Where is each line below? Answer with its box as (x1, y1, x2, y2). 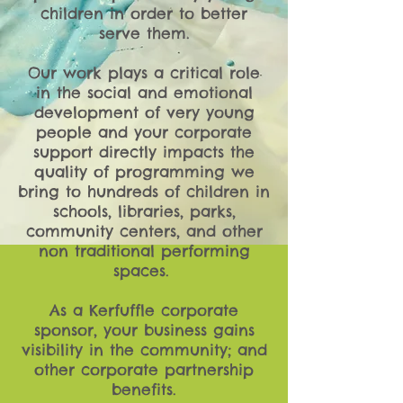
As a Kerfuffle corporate (49, 300, 238, 320)
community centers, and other (25, 221, 263, 241)
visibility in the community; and (21, 340, 267, 360)
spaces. (112, 261, 175, 281)
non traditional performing (38, 241, 250, 261)
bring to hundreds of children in (18, 182, 270, 201)
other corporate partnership (34, 360, 254, 380)
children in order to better (40, 4, 247, 23)
